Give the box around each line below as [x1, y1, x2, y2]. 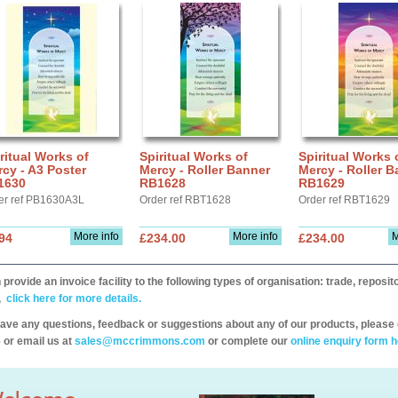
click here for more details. [4, 292, 141, 305]
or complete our [205, 335, 291, 347]
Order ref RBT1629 [298, 194, 390, 206]
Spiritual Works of [139, 149, 248, 163]
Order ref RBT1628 [139, 194, 231, 206]
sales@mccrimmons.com [75, 335, 205, 347]
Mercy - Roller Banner [139, 163, 270, 177]
